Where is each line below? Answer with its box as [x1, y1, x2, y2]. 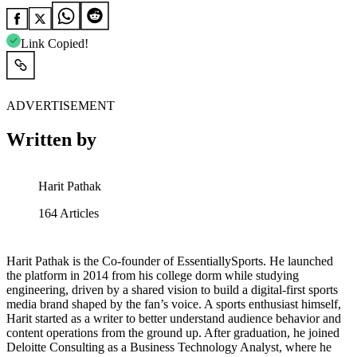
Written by [6, 128, 96, 150]
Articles [57, 206, 99, 220]
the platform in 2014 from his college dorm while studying [6, 268, 299, 282]
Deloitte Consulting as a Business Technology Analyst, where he [6, 339, 331, 354]
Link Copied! [21, 36, 88, 50]
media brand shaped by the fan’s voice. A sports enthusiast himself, [6, 296, 341, 311]
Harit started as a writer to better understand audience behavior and [6, 311, 341, 325]
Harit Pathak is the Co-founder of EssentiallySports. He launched [6, 253, 333, 268]
